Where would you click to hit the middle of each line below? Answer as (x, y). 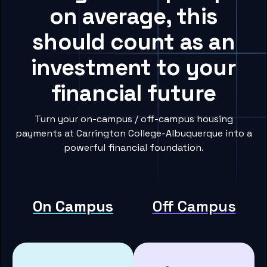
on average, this (133, 16)
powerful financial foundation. (133, 148)
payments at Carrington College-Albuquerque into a (133, 133)
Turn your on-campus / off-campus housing (133, 119)
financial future (133, 93)
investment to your (133, 68)
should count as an (133, 42)
